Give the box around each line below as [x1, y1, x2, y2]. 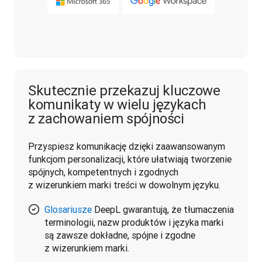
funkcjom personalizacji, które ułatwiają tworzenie [28, 153, 232, 165]
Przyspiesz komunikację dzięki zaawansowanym [28, 140, 225, 152]
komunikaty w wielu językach [28, 95, 206, 113]
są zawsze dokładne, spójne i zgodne [44, 229, 195, 241]
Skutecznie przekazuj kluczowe [28, 81, 220, 99]
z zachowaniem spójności [28, 109, 184, 127]
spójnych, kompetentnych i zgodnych [28, 166, 178, 178]
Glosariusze [44, 203, 92, 215]
